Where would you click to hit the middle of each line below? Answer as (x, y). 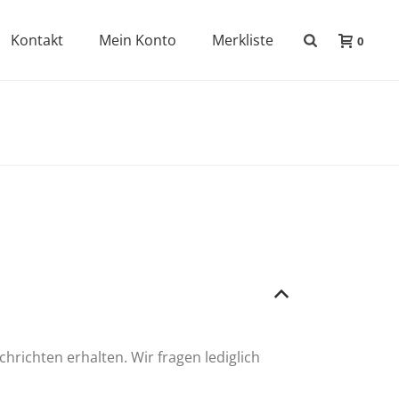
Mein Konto (138, 40)
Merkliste (243, 40)
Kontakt (37, 40)
